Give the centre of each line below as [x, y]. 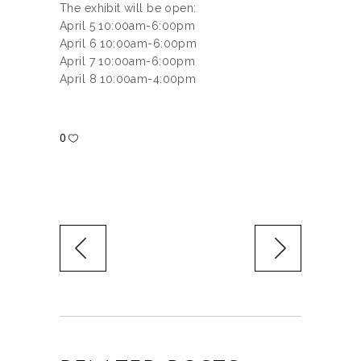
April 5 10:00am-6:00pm [128, 26]
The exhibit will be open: [128, 8]
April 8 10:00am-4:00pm [128, 79]
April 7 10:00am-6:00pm [128, 62]
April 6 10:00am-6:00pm [129, 44]
